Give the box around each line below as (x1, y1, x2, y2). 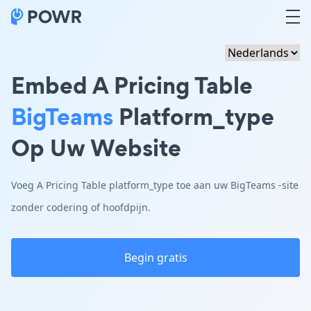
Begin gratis (124, 250, 187, 265)
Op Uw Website (11, 131, 181, 164)
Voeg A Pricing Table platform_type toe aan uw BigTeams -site (11, 178, 299, 192)
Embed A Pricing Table (11, 69, 253, 101)
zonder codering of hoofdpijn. (11, 201, 151, 214)
